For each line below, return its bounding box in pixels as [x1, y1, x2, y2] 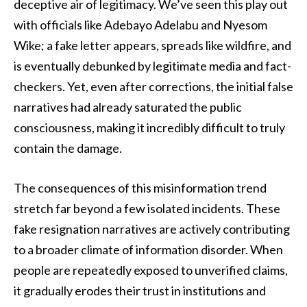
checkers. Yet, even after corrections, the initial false [14, 78, 293, 94]
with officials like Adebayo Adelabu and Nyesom [14, 16, 267, 32]
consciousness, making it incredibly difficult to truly [14, 119, 285, 135]
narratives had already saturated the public [14, 99, 242, 114]
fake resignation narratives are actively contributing [14, 221, 290, 236]
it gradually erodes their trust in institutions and [14, 282, 266, 298]
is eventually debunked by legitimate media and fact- [14, 58, 291, 73]
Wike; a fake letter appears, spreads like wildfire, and [14, 37, 291, 53]
